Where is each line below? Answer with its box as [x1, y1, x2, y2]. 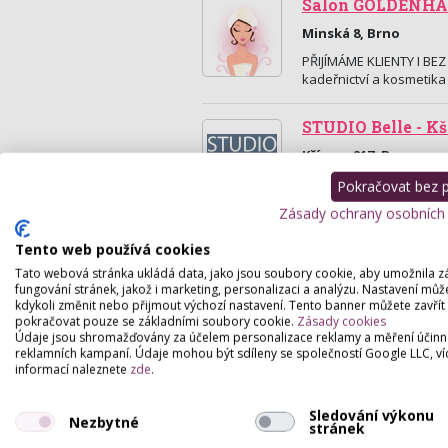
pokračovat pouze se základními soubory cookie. [15, 312, 297, 330]
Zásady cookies [297, 312, 386, 330]
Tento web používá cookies [15, 239, 210, 259]
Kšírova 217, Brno [302, 146, 414, 164]
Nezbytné [68, 412, 139, 432]
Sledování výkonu [308, 405, 434, 425]
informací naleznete [15, 360, 130, 378]
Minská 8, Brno [302, 24, 400, 42]
